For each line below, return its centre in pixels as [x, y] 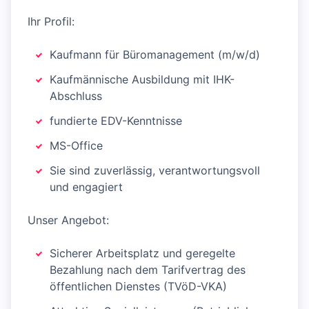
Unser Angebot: [68, 220]
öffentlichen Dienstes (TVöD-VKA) [138, 287]
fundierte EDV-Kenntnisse [116, 121]
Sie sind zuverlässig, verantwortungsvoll [155, 171]
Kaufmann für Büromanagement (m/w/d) [155, 55]
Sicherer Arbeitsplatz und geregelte [142, 253]
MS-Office [76, 146]
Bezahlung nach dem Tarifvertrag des [148, 270]
